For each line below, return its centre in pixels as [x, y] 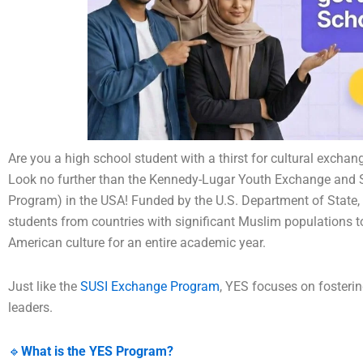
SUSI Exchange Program [150, 287]
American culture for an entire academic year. [137, 243]
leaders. [30, 308]
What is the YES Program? [97, 352]
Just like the [44, 287]
